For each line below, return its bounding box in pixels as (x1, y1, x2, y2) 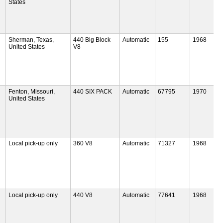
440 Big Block (73, 36, 111, 43)
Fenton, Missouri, (8, 88, 55, 95)
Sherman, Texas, (8, 36, 54, 43)
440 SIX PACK (73, 88, 112, 95)
